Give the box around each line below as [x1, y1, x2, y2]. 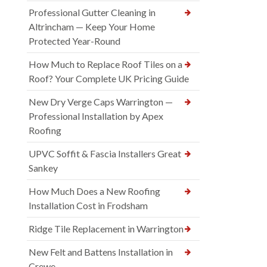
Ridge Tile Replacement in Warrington [29, 223, 184, 235]
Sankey [29, 162, 58, 174]
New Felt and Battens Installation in [29, 246, 173, 258]
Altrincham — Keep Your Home [29, 21, 155, 33]
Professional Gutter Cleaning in [29, 7, 156, 18]
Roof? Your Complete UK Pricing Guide [29, 73, 189, 85]
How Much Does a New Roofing [29, 185, 160, 197]
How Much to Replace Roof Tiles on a [29, 58, 182, 70]
